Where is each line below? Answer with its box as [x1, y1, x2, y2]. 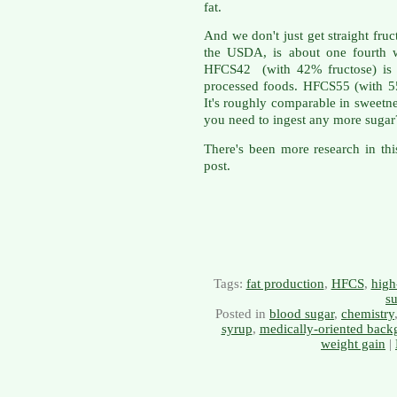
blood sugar [269, 306, 334, 321]
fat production [245, 276, 324, 291]
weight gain [321, 336, 385, 351]
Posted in [215, 306, 269, 321]
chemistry [341, 306, 394, 321]
